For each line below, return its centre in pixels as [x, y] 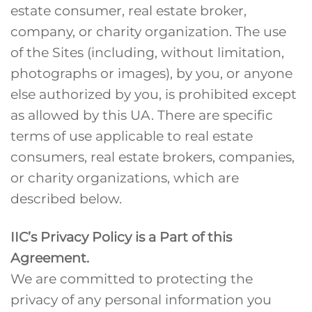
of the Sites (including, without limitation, [147, 52]
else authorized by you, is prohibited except [154, 94]
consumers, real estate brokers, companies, [153, 156]
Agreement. [50, 257]
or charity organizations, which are [125, 177]
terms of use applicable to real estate [132, 135]
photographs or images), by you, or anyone [151, 73]
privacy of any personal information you [141, 299]
